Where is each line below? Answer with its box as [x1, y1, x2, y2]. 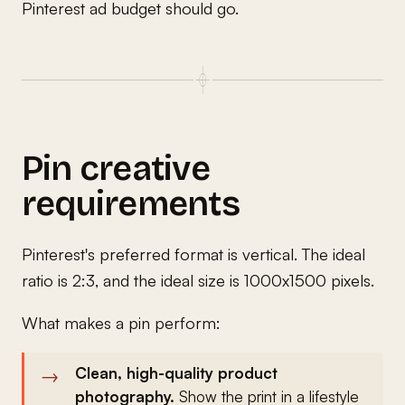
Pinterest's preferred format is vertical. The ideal [22, 243, 365, 264]
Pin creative [22, 147, 210, 189]
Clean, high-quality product [75, 363, 278, 382]
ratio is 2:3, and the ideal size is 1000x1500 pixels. [22, 269, 374, 290]
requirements [22, 183, 240, 224]
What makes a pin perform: [22, 312, 221, 333]
